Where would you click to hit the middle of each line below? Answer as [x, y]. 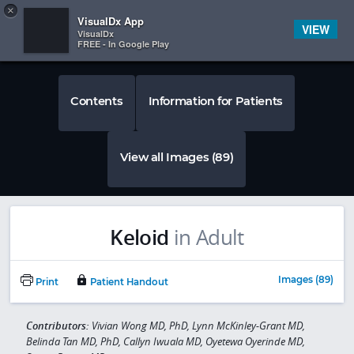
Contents [97, 101]
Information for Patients [215, 101]
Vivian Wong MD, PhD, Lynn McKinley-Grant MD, [198, 326]
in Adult [209, 237]
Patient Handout [128, 282]
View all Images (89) [177, 157]
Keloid [139, 237]
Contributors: [58, 326]
